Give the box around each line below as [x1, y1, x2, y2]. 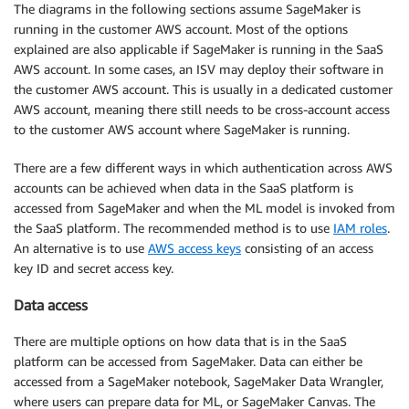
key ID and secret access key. [14, 259, 173, 276]
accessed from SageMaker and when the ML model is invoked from [14, 199, 395, 215]
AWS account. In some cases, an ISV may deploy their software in [14, 60, 383, 77]
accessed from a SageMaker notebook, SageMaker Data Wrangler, [14, 373, 383, 390]
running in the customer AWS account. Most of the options [14, 20, 348, 37]
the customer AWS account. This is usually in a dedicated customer [14, 80, 393, 97]
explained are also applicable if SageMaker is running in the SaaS [14, 40, 383, 57]
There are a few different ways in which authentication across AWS [14, 159, 393, 175]
